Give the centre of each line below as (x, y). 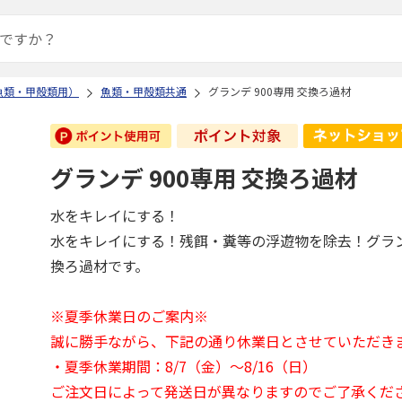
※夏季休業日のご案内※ (130, 316)
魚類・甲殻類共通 (144, 91)
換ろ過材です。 (100, 266)
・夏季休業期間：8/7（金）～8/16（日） (184, 366)
